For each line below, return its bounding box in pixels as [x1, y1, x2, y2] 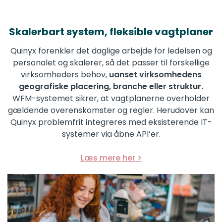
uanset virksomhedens [109, 69, 202, 81]
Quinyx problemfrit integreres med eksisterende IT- [10, 116, 212, 128]
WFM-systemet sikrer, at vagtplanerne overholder [12, 93, 210, 105]
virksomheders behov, [20, 69, 109, 81]
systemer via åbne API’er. [61, 128, 161, 140]
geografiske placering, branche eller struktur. [19, 81, 203, 93]
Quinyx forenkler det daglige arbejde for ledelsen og [10, 45, 212, 57]
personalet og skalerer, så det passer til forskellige [12, 57, 210, 69]
